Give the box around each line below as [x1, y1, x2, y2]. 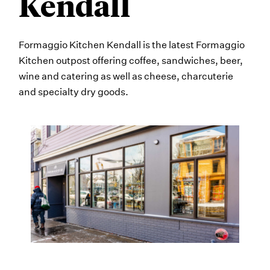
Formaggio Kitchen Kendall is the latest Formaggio [19, 39, 245, 51]
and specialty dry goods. [19, 86, 128, 98]
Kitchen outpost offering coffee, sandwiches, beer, [19, 54, 243, 66]
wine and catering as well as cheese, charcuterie [19, 70, 233, 82]
